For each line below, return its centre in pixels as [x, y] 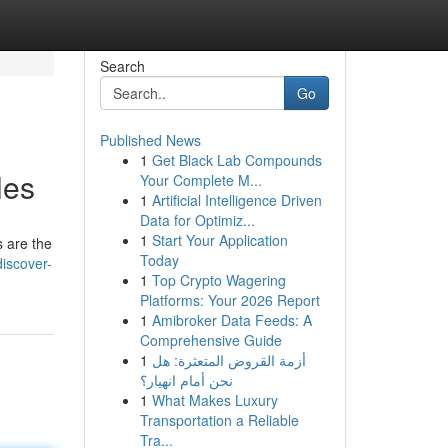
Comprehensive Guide [210, 340]
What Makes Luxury [214, 400]
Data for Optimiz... [197, 220]
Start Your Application [219, 240]
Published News [150, 140]
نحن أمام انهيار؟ [186, 380]
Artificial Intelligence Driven [236, 200]
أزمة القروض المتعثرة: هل [228, 360]
